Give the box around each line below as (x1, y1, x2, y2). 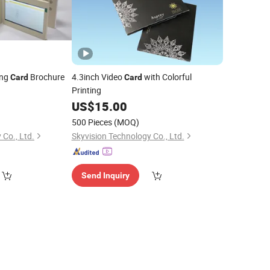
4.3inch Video (71, 71, 124, 83)
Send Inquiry (81, 171, 130, 180)
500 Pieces (71, 116, 112, 128)
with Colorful (142, 71, 192, 83)
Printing (71, 84, 101, 96)
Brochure (28, 71, 64, 83)
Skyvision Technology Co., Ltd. (71, 130, 184, 142)
